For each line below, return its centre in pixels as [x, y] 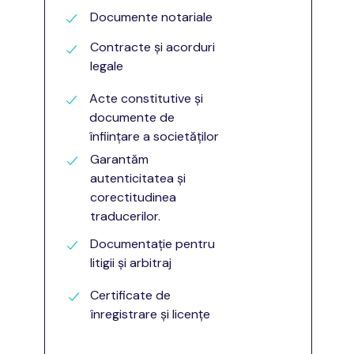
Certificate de [130, 295]
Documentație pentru [153, 244]
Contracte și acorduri [153, 47]
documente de [132, 117]
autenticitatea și [138, 178]
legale [107, 66]
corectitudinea [133, 197]
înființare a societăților [154, 136]
